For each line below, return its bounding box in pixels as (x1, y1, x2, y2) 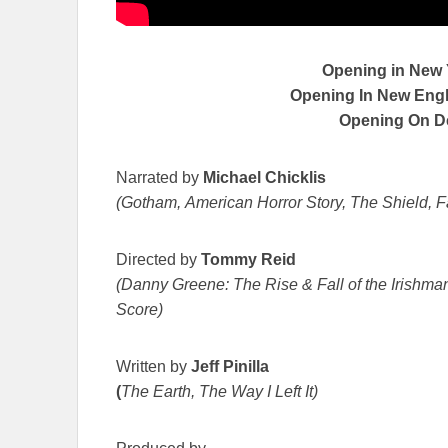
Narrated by (116, 168, 199, 186)
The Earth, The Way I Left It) (121, 382, 318, 400)
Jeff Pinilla (191, 357, 269, 375)
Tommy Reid (201, 250, 300, 268)
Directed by (116, 250, 201, 268)
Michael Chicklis (199, 168, 330, 186)
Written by (116, 357, 191, 375)
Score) (116, 300, 163, 318)
